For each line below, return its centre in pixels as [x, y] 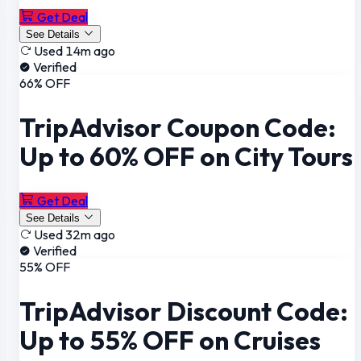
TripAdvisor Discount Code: [184, 311]
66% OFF [45, 83]
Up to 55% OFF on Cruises [170, 340]
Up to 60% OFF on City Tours [186, 156]
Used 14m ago [75, 51]
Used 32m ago [75, 235]
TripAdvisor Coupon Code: [178, 127]
